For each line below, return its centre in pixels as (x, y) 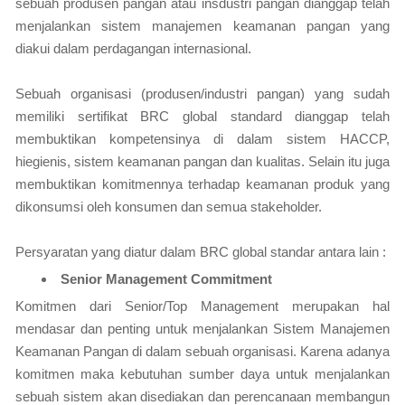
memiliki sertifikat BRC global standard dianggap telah (202, 116)
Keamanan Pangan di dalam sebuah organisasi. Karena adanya (202, 351)
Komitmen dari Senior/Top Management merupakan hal (202, 306)
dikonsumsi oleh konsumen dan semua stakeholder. (169, 207)
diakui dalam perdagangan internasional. (133, 48)
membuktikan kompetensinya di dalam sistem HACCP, (202, 139)
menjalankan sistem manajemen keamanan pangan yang (202, 26)
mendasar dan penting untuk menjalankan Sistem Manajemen (202, 329)
